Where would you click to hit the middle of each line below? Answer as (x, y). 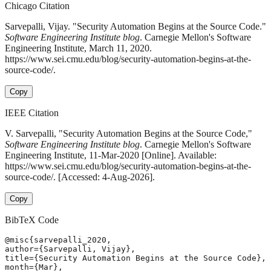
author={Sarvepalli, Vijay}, (70, 249)
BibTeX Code (32, 220)
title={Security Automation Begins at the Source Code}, (135, 258)
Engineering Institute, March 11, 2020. (78, 48)
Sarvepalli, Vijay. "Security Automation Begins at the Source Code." (135, 27)
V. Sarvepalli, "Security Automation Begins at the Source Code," (129, 134)
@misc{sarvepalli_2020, (58, 240)
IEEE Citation (32, 113)
